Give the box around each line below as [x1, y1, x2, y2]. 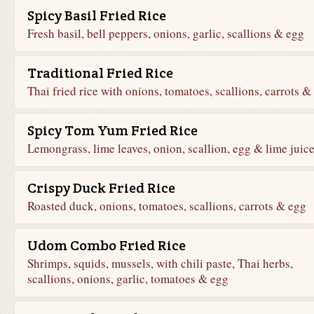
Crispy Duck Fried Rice [27, 179, 175, 197]
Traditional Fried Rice [27, 64, 173, 82]
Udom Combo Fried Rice [27, 236, 186, 254]
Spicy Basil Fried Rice [27, 6, 166, 25]
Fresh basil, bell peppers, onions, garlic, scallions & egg [27, 25, 304, 41]
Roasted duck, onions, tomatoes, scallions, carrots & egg [27, 198, 306, 214]
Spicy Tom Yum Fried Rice [27, 121, 198, 139]
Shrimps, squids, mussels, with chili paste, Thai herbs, [27, 255, 293, 271]
